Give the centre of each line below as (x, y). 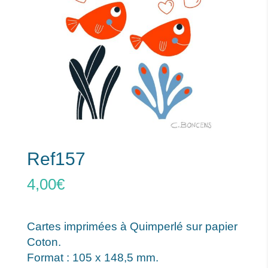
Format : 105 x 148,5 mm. (92, 258)
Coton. (44, 242)
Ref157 (56, 159)
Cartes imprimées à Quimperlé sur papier (132, 227)
